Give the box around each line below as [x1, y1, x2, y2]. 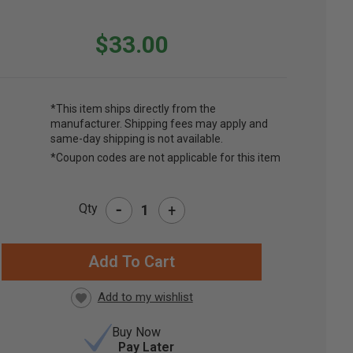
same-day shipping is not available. [50, 132, 224, 146]
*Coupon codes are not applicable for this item [50, 151, 281, 165]
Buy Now [112, 325, 162, 340]
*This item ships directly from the [50, 102, 217, 116]
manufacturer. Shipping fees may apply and [50, 117, 269, 131]
